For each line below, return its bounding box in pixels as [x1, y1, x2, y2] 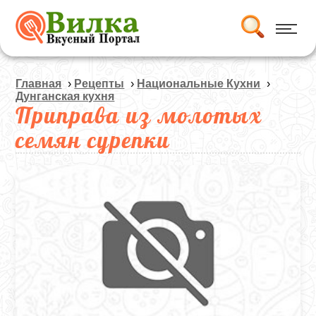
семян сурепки [16, 126, 171, 154]
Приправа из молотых [16, 101, 263, 129]
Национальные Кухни [137, 78, 261, 90]
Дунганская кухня [16, 90, 115, 102]
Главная [16, 78, 62, 90]
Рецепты [74, 78, 125, 90]
